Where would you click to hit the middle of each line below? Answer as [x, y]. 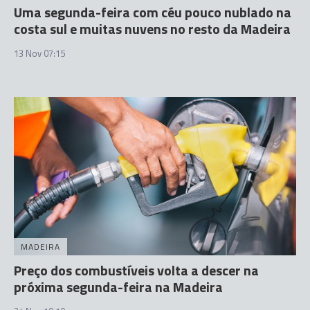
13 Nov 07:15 [39, 53]
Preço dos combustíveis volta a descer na [136, 270]
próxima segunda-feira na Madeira [118, 287]
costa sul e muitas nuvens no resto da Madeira [152, 28]
